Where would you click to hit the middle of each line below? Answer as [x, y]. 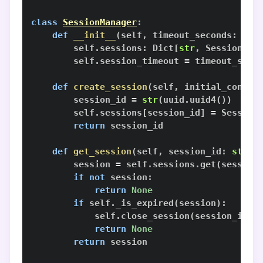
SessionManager [100, 22]
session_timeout [142, 61]
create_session [110, 87]
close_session [155, 216]
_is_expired [145, 203]
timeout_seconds [190, 35]
